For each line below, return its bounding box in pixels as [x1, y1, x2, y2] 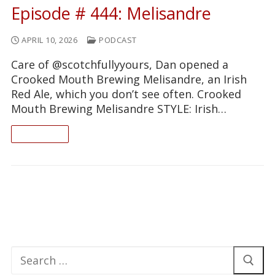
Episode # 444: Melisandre [11, 2, 211, 25]
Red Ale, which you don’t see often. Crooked [11, 87, 241, 102]
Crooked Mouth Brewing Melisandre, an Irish [11, 72, 247, 87]
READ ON [22, 128, 58, 140]
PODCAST [96, 34, 137, 46]
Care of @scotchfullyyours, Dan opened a [11, 57, 228, 72]
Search [10, 245, 46, 260]
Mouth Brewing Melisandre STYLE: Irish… [11, 101, 227, 117]
